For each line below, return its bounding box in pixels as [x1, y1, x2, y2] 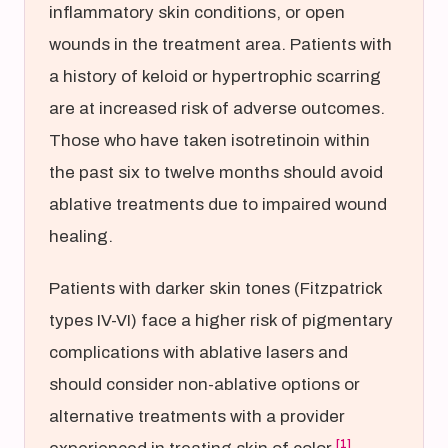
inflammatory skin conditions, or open [49, 3, 345, 22]
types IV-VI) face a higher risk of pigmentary [49, 311, 393, 330]
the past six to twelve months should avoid [49, 163, 383, 182]
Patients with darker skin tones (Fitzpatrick [49, 279, 382, 298]
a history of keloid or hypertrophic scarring [49, 67, 381, 86]
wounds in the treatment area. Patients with [49, 35, 392, 54]
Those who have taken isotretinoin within [49, 131, 370, 150]
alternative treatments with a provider [49, 407, 345, 426]
